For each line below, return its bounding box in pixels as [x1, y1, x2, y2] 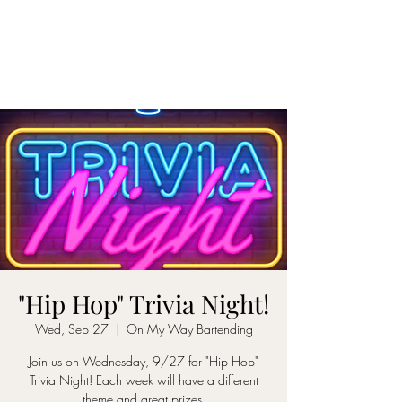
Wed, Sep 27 [34, 319, 109, 337]
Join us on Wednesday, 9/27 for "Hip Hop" [29, 352, 258, 370]
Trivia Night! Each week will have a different [29, 371, 258, 389]
